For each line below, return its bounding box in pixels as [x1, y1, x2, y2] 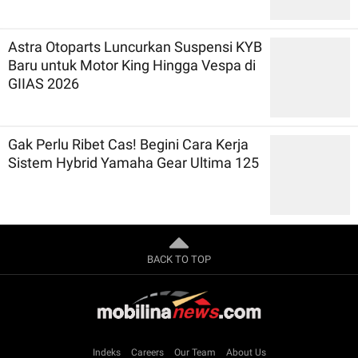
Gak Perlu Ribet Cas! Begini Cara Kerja [8, 135, 249, 153]
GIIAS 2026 [8, 74, 79, 92]
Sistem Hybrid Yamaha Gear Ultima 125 [8, 153, 259, 171]
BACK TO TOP [147, 253, 211, 265]
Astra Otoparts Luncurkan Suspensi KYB [8, 38, 262, 55]
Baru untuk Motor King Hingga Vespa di [8, 56, 256, 74]
